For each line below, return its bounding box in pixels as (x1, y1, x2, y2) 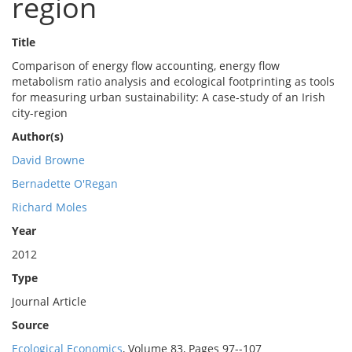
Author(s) (12, 129, 64, 144)
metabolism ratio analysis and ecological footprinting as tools (12, 74, 335, 89)
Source (12, 317, 49, 332)
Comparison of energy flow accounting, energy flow (12, 58, 280, 73)
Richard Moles (12, 200, 87, 214)
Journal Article (12, 294, 86, 309)
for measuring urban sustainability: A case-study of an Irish (12, 90, 325, 104)
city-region (12, 105, 68, 120)
